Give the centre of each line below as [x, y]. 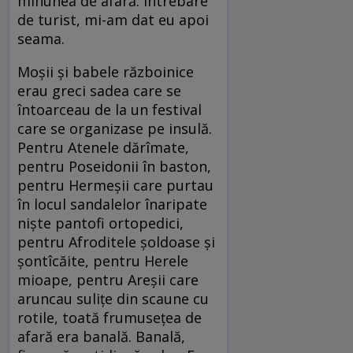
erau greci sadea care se [99, 91]
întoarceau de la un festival [110, 110]
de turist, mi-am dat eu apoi [113, 20]
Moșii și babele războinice [106, 72]
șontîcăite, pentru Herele [103, 261]
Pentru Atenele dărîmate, [103, 148]
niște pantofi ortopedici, [100, 223]
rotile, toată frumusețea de [110, 318]
